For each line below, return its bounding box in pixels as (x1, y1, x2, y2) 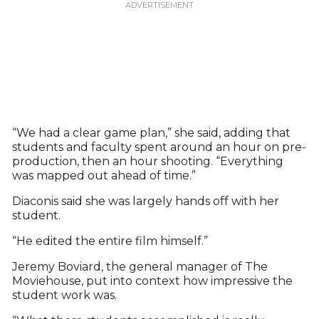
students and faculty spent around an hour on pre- (11, 140, 306, 155)
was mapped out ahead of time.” (11, 169, 196, 183)
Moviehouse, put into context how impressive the (11, 274, 293, 288)
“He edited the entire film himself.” (11, 234, 208, 249)
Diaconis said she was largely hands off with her (11, 194, 279, 209)
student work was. (11, 288, 117, 303)
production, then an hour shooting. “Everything (11, 155, 283, 169)
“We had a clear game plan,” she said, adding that (11, 126, 291, 140)
